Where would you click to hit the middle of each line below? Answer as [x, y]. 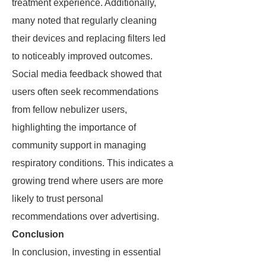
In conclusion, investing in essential [86, 252]
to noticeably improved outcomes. [82, 56]
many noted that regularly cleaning [84, 20]
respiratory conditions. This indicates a [93, 163]
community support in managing [79, 145]
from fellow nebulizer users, [69, 110]
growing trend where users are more [88, 181]
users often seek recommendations [85, 92]
